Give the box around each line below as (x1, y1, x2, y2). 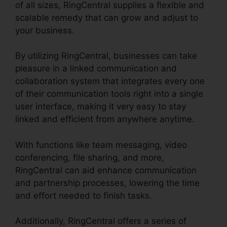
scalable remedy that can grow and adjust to (15, 12, 198, 23)
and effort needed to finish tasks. (15, 190, 152, 201)
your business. (15, 25, 74, 35)
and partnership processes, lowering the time (15, 177, 200, 188)
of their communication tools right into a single (15, 89, 203, 99)
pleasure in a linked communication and (15, 63, 177, 74)
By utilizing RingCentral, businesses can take (15, 51, 197, 61)
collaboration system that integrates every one (15, 76, 205, 87)
